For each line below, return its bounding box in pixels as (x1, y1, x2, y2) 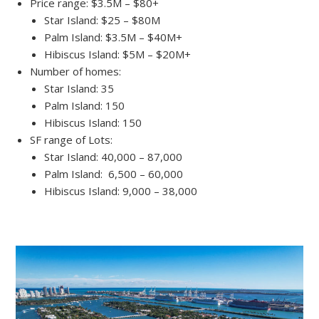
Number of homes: (30, 63, 122, 78)
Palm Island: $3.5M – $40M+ (44, 29, 183, 44)
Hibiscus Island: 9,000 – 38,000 (44, 183, 198, 198)
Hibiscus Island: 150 (44, 115, 142, 130)
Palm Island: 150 (44, 98, 125, 113)
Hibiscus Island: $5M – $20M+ (44, 46, 192, 61)
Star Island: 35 (44, 80, 115, 95)
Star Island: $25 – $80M (44, 12, 161, 27)
